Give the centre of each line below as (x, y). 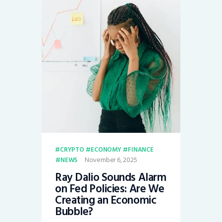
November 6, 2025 (111, 160)
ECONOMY (106, 149)
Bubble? (74, 212)
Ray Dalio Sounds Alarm (111, 178)
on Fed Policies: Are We (110, 189)
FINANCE (141, 149)
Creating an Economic (106, 200)
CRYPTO (72, 149)
